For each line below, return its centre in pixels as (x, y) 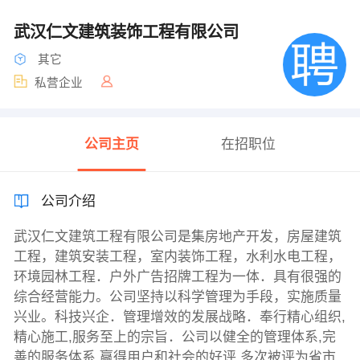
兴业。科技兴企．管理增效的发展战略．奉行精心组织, (179, 317)
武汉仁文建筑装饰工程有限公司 (128, 32)
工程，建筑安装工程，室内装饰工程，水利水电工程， (177, 257)
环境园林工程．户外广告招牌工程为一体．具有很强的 (177, 277)
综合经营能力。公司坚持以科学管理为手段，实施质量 (177, 297)
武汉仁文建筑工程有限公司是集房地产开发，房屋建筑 (177, 237)
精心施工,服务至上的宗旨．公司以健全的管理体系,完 (174, 337)
